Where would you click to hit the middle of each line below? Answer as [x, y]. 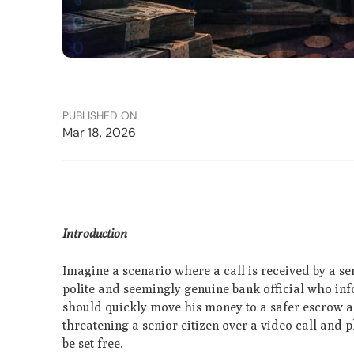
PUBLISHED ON [100, 116]
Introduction [95, 233]
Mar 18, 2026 [100, 133]
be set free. [94, 343]
